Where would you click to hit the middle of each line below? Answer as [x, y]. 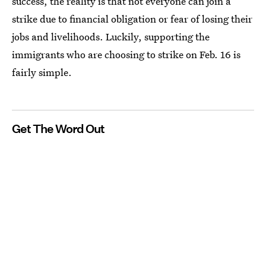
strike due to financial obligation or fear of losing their [132, 19]
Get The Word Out [58, 129]
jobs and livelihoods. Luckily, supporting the [111, 37]
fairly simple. [42, 72]
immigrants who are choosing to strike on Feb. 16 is [126, 54]
